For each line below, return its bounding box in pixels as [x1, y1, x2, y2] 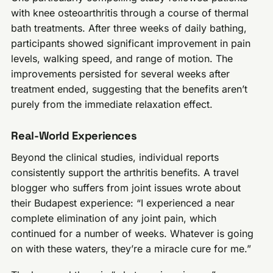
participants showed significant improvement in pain [11, 37, 251, 49]
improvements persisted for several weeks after [11, 67, 230, 80]
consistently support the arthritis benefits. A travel [11, 166, 239, 179]
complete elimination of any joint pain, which [11, 212, 217, 225]
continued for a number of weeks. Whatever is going [11, 227, 254, 240]
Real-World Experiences [11, 128, 137, 143]
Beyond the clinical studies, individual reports [11, 151, 219, 164]
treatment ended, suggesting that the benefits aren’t [11, 82, 248, 95]
